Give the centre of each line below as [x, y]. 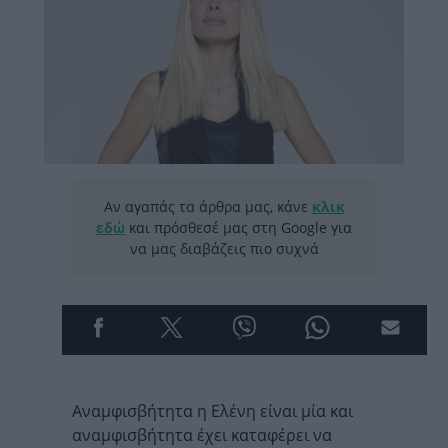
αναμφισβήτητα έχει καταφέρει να [202, 434]
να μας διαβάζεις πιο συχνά [224, 248]
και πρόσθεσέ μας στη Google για [238, 227]
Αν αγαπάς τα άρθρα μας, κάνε [207, 206]
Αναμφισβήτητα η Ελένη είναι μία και [212, 410]
